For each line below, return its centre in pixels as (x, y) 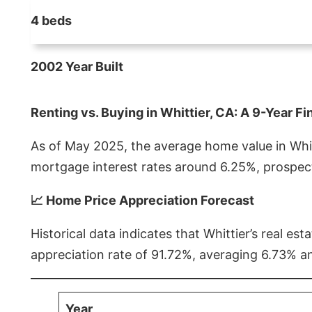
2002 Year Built (77, 66)
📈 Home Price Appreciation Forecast (142, 200)
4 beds (51, 20)
